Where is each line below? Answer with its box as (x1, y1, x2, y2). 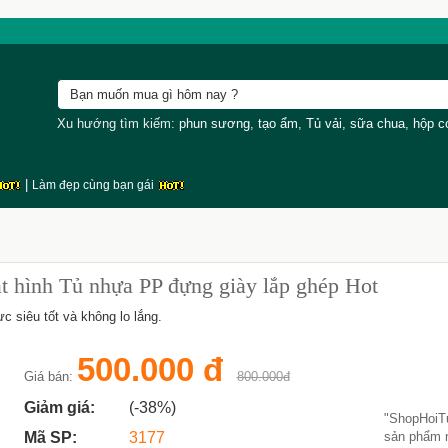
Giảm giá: (23, 399, 95, 416)
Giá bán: (23, 369, 77, 384)
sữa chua (349, 116, 405, 131)
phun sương (178, 116, 250, 131)
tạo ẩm (257, 116, 298, 131)
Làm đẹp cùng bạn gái (31, 178, 157, 192)
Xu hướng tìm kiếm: (56, 116, 179, 131)
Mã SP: (23, 429, 77, 446)
